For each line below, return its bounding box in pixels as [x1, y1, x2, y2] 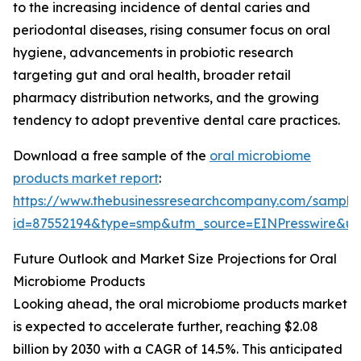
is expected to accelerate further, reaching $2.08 [13, 318, 318, 335]
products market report [13, 170, 159, 187]
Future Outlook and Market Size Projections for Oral [13, 251, 337, 268]
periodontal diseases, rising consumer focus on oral [13, 22, 330, 39]
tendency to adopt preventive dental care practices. [13, 112, 340, 129]
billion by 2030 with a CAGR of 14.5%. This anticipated [13, 341, 342, 358]
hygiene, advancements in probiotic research [13, 44, 293, 61]
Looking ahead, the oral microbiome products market [13, 296, 347, 313]
